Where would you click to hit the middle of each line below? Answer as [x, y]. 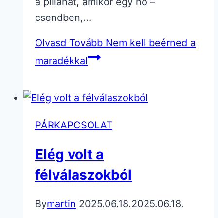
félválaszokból [83, 175]
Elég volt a [69, 154]
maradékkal [61, 61]
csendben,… [63, 17]
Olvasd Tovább [69, 43]
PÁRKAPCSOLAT [74, 125]
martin [61, 204]
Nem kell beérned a [149, 43]
